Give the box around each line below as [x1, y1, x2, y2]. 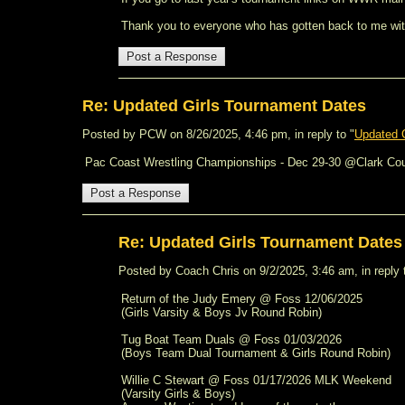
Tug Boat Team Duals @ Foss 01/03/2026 [121, 333, 342, 346]
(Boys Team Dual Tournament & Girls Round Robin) [121, 346, 391, 360]
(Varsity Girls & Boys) [121, 387, 235, 400]
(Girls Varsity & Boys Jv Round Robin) [121, 306, 322, 319]
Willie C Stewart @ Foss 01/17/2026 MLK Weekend [121, 373, 391, 387]
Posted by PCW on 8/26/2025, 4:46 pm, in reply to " [82, 127, 354, 141]
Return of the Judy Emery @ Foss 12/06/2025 [121, 292, 363, 306]
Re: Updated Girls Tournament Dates [82, 97, 366, 115]
